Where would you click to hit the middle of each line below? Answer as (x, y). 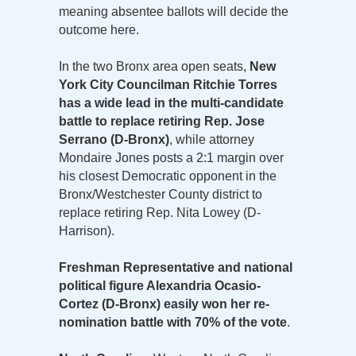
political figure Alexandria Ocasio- (160, 285)
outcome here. (99, 29)
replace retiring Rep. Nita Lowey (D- (160, 212)
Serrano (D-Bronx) (114, 139)
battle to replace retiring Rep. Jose (162, 121)
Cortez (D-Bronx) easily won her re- (164, 304)
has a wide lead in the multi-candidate (171, 103)
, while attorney (212, 139)
